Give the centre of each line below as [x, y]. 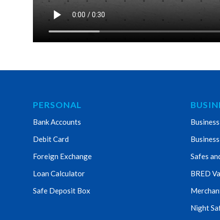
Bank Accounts [57, 122]
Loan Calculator [59, 173]
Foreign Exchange [62, 156]
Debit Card [51, 139]
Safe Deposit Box [62, 190]
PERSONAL [57, 105]
